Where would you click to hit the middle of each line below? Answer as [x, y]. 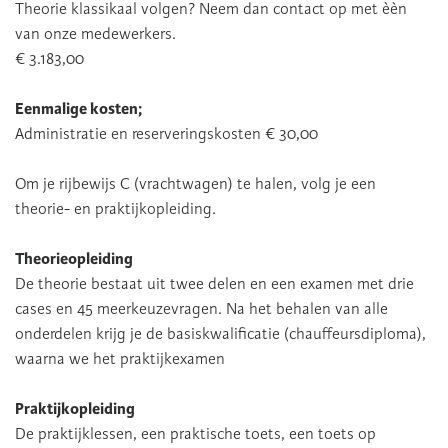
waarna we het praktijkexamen [122, 359]
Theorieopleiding [74, 259]
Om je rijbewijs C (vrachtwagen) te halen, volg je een [195, 184]
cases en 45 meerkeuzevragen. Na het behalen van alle [201, 309]
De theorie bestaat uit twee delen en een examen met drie [214, 284]
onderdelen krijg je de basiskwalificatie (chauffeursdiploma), [220, 334]
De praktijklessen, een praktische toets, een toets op [195, 434]
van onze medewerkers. [97, 34]
